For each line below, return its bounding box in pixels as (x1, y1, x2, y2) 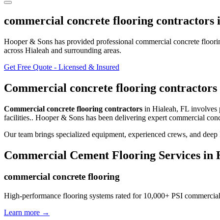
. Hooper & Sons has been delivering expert (31, 113, 169, 122)
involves (189, 104, 219, 113)
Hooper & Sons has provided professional (4, 37, 136, 46)
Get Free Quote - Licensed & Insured (4, 62, 119, 71)
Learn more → (4, 208, 50, 217)
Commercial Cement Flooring (4, 148, 156, 162)
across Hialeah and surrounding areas (4, 46, 119, 55)
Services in (156, 148, 216, 162)
